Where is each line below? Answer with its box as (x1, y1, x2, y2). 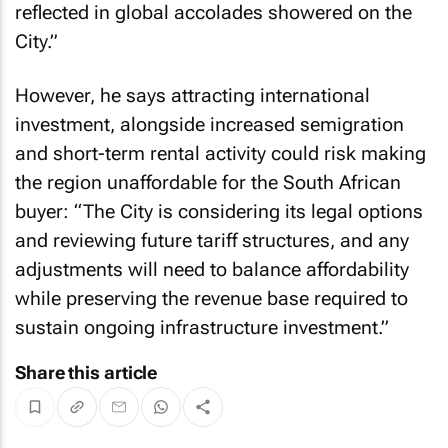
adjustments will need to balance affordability (15, 258, 409, 281)
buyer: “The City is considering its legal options (15, 200, 423, 223)
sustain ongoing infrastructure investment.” (15, 316, 389, 339)
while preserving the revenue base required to (15, 287, 408, 310)
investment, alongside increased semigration (15, 113, 404, 136)
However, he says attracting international (15, 84, 370, 107)
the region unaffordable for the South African (15, 171, 401, 194)
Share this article (15, 362, 158, 383)
